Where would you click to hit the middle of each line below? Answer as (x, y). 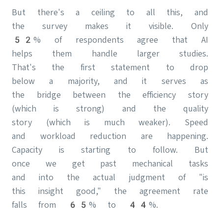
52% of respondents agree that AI (110, 39)
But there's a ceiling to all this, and (110, 12)
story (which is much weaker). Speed (110, 122)
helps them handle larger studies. (110, 53)
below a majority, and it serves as (110, 81)
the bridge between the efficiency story (110, 94)
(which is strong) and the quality (110, 108)
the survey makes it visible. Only (110, 26)
